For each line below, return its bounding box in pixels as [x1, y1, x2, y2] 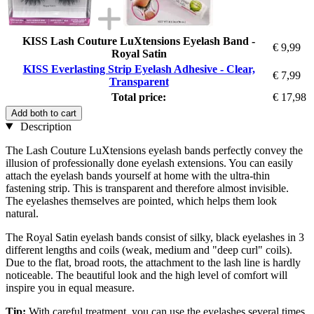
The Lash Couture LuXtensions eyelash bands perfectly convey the [6, 144, 303, 156]
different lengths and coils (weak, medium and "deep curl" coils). [6, 243, 292, 256]
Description [17, 120, 71, 132]
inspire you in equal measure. [6, 281, 135, 294]
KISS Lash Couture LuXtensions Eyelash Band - [22, 34, 255, 47]
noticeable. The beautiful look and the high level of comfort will [6, 268, 287, 281]
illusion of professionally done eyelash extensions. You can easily [6, 156, 293, 169]
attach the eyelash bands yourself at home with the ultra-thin [6, 169, 270, 182]
